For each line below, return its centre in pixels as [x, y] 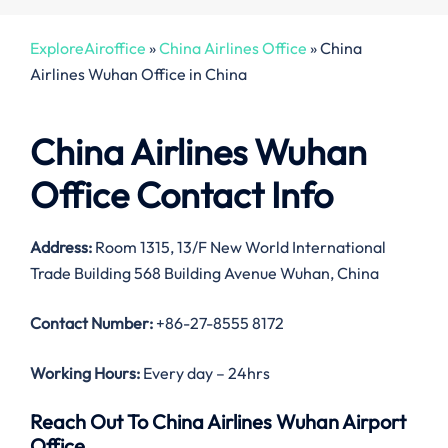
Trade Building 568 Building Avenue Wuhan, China [204, 273]
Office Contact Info [181, 195]
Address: [61, 247]
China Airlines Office [233, 48]
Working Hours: [85, 373]
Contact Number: [91, 323]
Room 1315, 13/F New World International [239, 247]
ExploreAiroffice [88, 48]
